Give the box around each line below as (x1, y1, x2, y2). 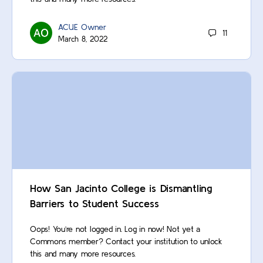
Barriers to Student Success (30, 197, 159, 210)
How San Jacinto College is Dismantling (30, 181, 213, 194)
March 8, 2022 (58, 35, 107, 44)
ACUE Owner (58, 22, 106, 32)
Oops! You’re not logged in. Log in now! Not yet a (30, 224, 201, 234)
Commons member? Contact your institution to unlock (30, 236, 222, 246)
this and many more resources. (30, 248, 136, 258)
